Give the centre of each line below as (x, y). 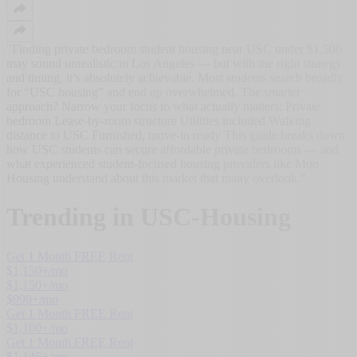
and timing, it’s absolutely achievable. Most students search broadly (175, 77)
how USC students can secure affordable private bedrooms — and (173, 149)
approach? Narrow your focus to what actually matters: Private (163, 106)
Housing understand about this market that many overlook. (153, 178)
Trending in (73, 217)
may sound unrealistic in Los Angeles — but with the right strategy (174, 63)
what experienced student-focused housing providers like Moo (163, 163)
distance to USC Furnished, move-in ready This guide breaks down (176, 135)
